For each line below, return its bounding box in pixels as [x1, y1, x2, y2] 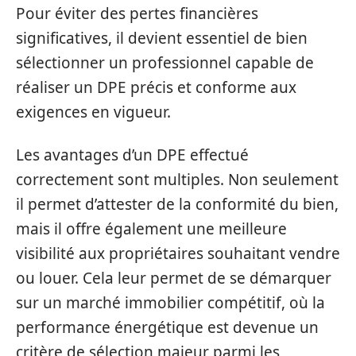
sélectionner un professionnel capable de [16, 52, 314, 73]
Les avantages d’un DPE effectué [16, 144, 249, 165]
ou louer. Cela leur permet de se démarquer [16, 267, 331, 288]
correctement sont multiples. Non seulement [16, 168, 339, 190]
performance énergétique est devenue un [16, 316, 319, 338]
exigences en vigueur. [16, 102, 171, 122]
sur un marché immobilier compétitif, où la [16, 292, 325, 313]
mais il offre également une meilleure [16, 218, 287, 239]
